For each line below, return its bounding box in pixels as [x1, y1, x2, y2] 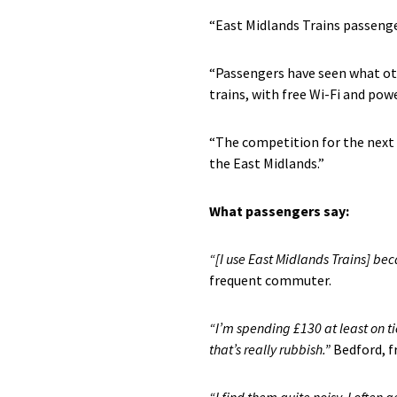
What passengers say [209, 202, 346, 220]
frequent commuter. [209, 271, 331, 289]
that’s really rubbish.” [209, 340, 331, 358]
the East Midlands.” [209, 154, 324, 172]
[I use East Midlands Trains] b [215, 250, 381, 268]
